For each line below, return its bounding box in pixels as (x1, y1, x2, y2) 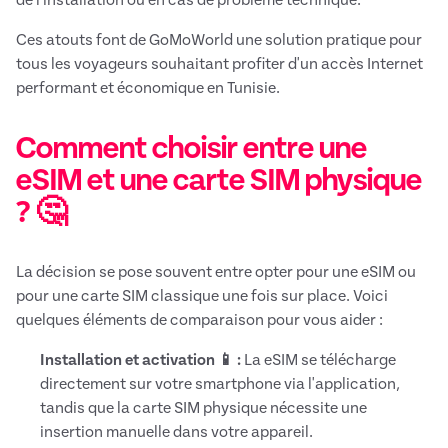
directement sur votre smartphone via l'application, (40, 376, 400, 393)
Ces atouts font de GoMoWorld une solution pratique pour (16, 32, 422, 49)
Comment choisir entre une (16, 132, 367, 165)
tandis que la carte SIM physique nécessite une (40, 400, 367, 417)
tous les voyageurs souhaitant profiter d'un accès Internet (16, 56, 423, 73)
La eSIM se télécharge (241, 352, 396, 369)
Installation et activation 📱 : (40, 352, 241, 369)
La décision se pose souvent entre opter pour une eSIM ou (16, 264, 416, 281)
